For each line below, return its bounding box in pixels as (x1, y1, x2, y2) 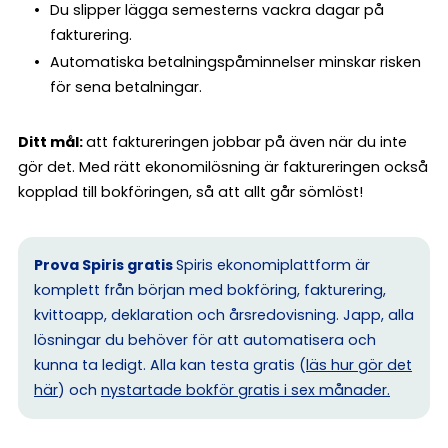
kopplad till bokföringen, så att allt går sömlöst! (18, 181, 363, 202)
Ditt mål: (18, 131, 86, 152)
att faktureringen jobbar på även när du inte (86, 131, 407, 152)
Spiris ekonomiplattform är (176, 254, 370, 275)
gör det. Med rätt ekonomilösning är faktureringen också (18, 156, 428, 177)
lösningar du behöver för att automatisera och (34, 329, 376, 350)
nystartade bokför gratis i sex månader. (101, 379, 390, 400)
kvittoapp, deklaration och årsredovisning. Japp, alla (34, 304, 414, 325)
